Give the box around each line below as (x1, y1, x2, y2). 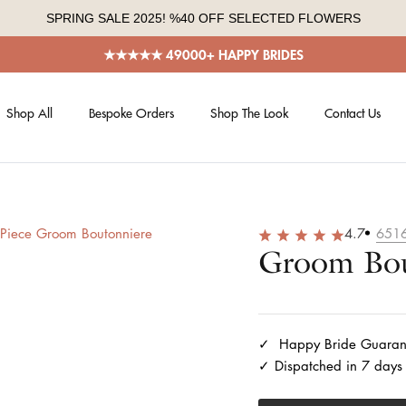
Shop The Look (209, 103, 288, 121)
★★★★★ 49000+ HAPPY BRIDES (102, 44, 304, 64)
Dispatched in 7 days (275, 356, 403, 375)
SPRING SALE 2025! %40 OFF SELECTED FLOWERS (45, 11, 361, 25)
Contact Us (324, 103, 381, 121)
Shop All (5, 103, 53, 121)
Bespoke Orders (88, 103, 174, 121)
